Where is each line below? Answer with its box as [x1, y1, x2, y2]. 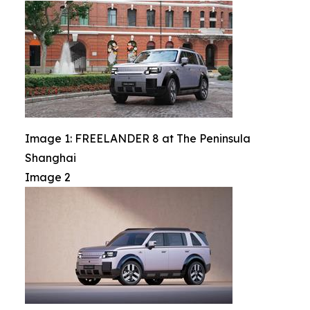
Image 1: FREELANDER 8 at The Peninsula [25, 131, 250, 146]
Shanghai [25, 151, 76, 165]
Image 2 [25, 170, 71, 185]
